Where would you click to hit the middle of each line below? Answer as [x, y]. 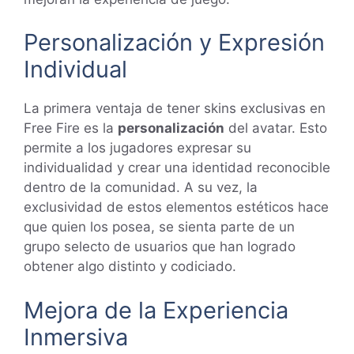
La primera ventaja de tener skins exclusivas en [175, 109]
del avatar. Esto [276, 128]
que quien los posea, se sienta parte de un [159, 227]
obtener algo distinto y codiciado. [130, 267]
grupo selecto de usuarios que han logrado [160, 247]
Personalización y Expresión [174, 43]
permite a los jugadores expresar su [137, 148]
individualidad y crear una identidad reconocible [177, 168]
